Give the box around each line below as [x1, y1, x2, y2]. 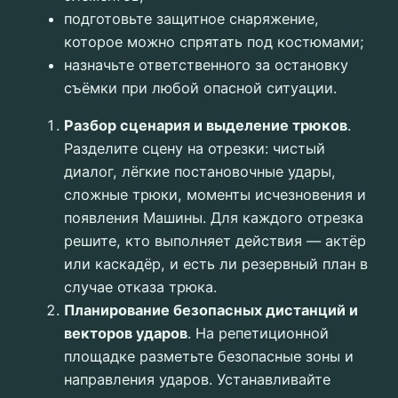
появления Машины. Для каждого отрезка [64, 209, 363, 227]
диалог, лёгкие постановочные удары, [64, 163, 336, 181]
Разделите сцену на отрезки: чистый [64, 139, 325, 158]
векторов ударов [64, 324, 187, 343]
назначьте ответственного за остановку [64, 55, 348, 74]
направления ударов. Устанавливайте [64, 370, 330, 389]
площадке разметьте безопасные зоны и [64, 347, 354, 366]
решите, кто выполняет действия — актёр [64, 232, 366, 251]
